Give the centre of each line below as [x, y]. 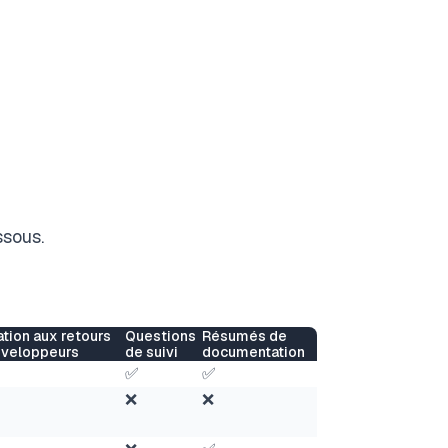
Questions [160, 335]
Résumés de [244, 335]
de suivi [151, 351]
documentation [253, 351]
